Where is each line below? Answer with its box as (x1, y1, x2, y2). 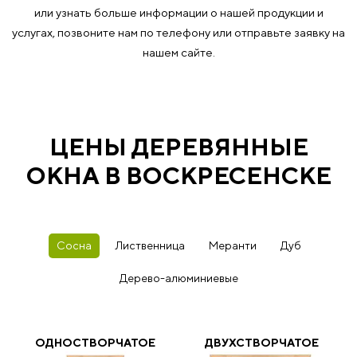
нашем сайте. (142, 45, 215, 59)
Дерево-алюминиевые (119, 272, 238, 284)
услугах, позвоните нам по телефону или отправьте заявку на (12, 25, 345, 39)
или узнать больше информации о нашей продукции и (33, 6, 324, 19)
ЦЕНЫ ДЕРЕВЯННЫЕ (49, 132, 308, 161)
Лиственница (115, 239, 185, 252)
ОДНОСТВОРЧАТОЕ (35, 336, 155, 349)
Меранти (208, 239, 257, 252)
